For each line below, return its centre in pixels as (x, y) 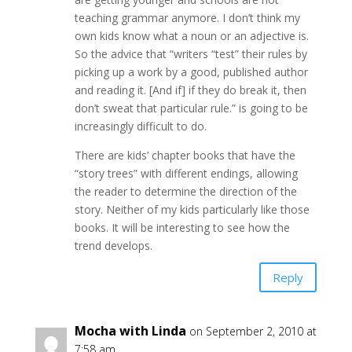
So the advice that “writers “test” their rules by (191, 54)
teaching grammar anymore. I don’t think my (187, 18)
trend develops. (113, 246)
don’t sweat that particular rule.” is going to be (191, 108)
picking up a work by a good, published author (191, 72)
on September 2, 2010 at (253, 331)
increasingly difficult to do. (140, 126)
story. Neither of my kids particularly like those (192, 209)
